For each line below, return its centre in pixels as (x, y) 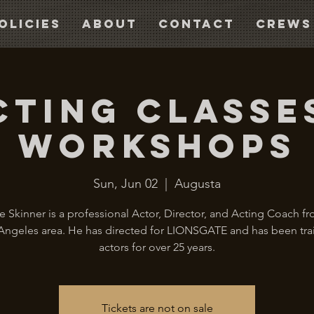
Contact (196, 24)
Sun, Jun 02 (125, 183)
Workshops (157, 146)
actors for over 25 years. (157, 247)
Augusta (198, 183)
